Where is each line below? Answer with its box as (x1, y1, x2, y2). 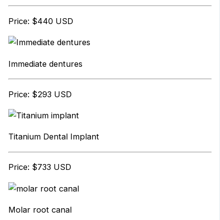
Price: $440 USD (8, 16, 73, 26)
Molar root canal (8, 204, 72, 215)
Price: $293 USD (8, 89, 72, 99)
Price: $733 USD (8, 162, 71, 172)
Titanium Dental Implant (8, 132, 99, 142)
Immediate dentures (8, 58, 82, 69)
